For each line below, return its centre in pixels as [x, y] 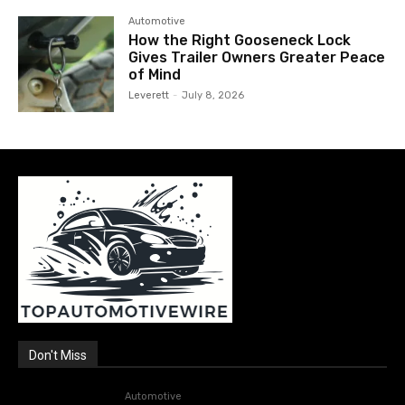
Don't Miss [58, 355]
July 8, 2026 [213, 95]
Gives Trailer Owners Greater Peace [257, 57]
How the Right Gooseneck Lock [240, 40]
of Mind [155, 74]
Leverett [149, 95]
